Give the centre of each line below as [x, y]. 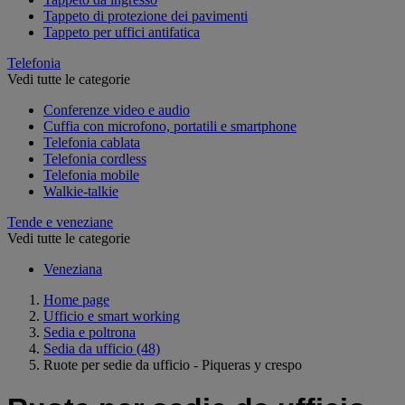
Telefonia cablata [92, 142]
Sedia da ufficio [88, 348]
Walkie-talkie [81, 191]
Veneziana [73, 268]
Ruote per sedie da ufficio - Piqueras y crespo [173, 364]
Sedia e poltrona [89, 332]
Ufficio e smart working [112, 316]
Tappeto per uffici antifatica [122, 32]
